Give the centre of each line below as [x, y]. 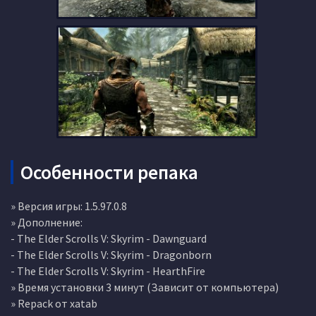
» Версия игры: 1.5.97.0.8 [69, 206]
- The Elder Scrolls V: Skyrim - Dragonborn [111, 254]
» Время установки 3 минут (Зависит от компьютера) [145, 287]
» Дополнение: [47, 222]
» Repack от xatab [54, 303]
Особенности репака [109, 172]
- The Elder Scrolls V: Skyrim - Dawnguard [109, 238]
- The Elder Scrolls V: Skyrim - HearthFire [108, 271]
